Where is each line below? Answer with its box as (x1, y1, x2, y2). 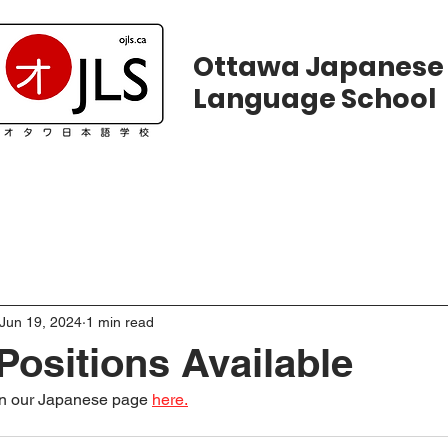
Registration (198, 171, 328, 200)
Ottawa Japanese (192, 48, 444, 85)
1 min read (86, 313, 154, 330)
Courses (69, 171, 156, 200)
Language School (192, 80, 436, 117)
